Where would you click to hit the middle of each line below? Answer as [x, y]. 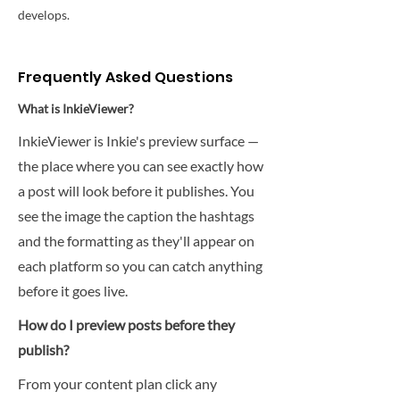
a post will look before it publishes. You [136, 191]
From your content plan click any [117, 383]
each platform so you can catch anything [140, 266]
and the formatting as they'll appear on [136, 241]
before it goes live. [73, 291]
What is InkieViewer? [76, 108]
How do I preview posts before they [126, 325]
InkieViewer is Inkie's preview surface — [138, 141]
